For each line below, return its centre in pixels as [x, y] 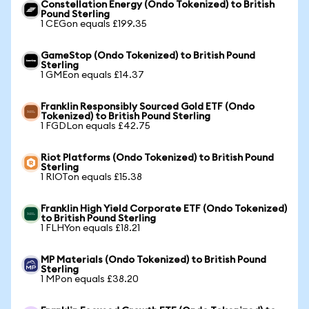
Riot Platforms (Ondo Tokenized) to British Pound [157, 158]
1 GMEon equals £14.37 [92, 75]
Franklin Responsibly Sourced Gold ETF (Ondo [148, 107]
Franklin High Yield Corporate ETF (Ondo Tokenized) [164, 209]
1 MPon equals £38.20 [90, 279]
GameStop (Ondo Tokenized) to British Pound [148, 56]
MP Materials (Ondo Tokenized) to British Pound [153, 260]
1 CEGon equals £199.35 [94, 24]
